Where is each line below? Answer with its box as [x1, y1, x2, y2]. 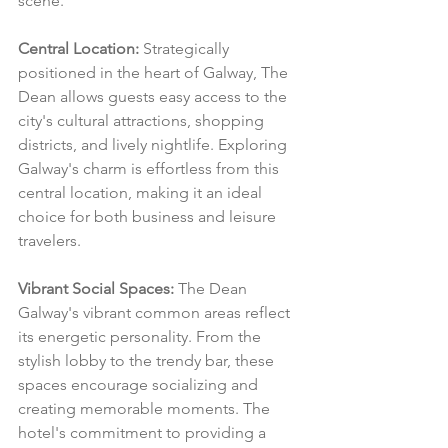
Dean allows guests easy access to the [18, 86, 291, 106]
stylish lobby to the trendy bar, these [18, 350, 278, 370]
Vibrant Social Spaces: [18, 278, 174, 298]
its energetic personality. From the [18, 326, 265, 346]
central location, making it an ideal [18, 182, 266, 202]
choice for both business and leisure [18, 206, 280, 226]
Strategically [139, 38, 233, 58]
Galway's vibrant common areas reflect [18, 302, 294, 322]
